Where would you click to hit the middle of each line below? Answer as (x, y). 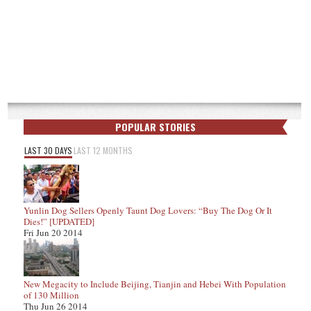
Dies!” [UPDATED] (59, 221)
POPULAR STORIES (155, 126)
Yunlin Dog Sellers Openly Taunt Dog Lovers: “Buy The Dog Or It (148, 210)
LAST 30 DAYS (48, 150)
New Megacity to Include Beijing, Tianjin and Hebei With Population (155, 284)
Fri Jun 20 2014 (53, 232)
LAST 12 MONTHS (103, 150)
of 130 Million (51, 295)
